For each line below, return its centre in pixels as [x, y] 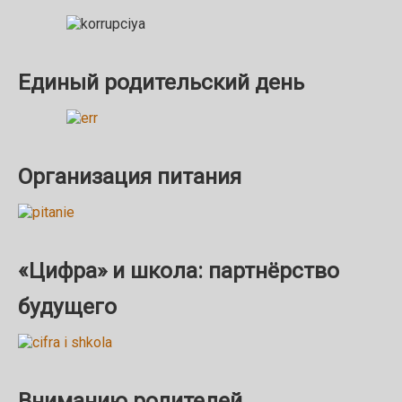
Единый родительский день [161, 82]
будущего [67, 306]
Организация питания [130, 176]
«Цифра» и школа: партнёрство [179, 270]
